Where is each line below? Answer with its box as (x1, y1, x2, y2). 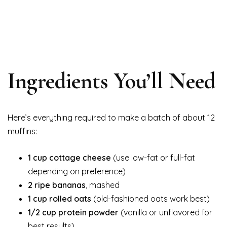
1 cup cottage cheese (28, 152, 111, 163)
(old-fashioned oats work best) (91, 193, 210, 204)
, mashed (86, 179, 120, 190)
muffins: (8, 126, 37, 136)
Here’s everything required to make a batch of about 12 (8, 112, 215, 123)
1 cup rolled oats (28, 193, 91, 204)
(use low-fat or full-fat (111, 152, 195, 163)
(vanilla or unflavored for (119, 207, 212, 217)
